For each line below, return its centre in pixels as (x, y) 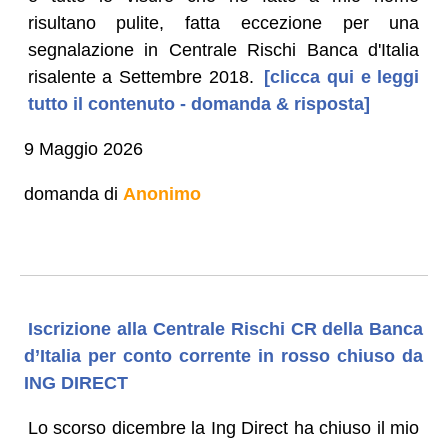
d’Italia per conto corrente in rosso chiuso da (223, 355)
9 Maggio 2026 (83, 148)
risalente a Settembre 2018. (140, 76)
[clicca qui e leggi (338, 76)
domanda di (73, 193)
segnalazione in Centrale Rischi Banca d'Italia (223, 49)
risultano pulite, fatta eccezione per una (223, 22)
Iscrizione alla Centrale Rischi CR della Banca (225, 328)
